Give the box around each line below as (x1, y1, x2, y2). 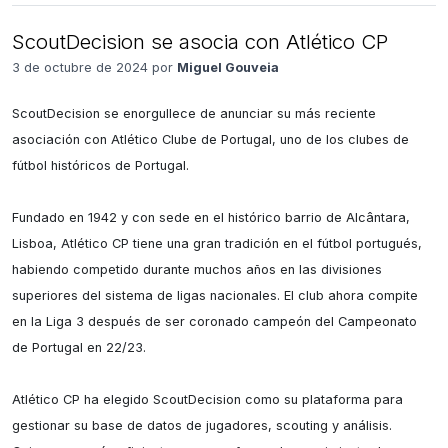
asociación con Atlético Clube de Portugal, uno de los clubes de (12, 132, 409, 147)
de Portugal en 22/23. (12, 340, 146, 355)
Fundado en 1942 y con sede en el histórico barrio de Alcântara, (12, 210, 410, 225)
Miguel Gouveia (177, 60, 279, 75)
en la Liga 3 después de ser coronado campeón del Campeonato (12, 314, 417, 329)
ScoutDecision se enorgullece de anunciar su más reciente (12, 106, 376, 121)
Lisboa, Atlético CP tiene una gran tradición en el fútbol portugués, (12, 236, 422, 251)
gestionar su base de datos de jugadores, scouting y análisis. (12, 418, 392, 433)
